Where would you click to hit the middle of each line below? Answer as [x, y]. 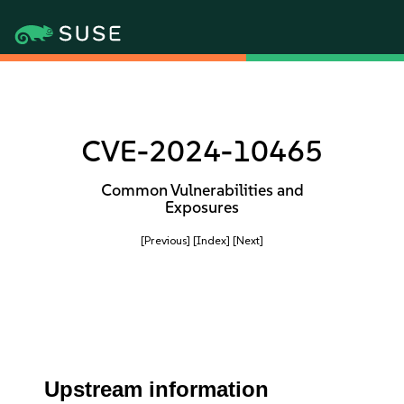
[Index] [211, 240]
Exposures [202, 207]
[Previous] [165, 240]
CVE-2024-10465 [202, 151]
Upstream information [157, 389]
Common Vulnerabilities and [202, 190]
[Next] [248, 240]
